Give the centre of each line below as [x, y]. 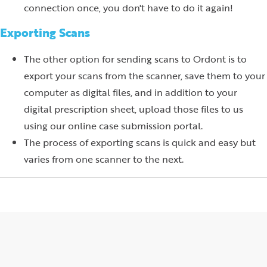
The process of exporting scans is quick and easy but [140, 142]
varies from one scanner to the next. [104, 159]
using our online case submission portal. [113, 126]
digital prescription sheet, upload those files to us [133, 109]
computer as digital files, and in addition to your [131, 92]
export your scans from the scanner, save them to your [145, 76]
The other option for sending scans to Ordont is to [135, 59]
